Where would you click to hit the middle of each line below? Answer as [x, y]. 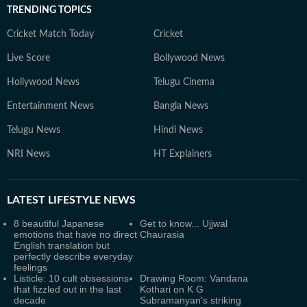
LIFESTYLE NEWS [90, 200]
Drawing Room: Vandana [194, 278]
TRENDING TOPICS [49, 10]
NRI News [28, 154]
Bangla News [181, 106]
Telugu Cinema [184, 82]
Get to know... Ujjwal [184, 223]
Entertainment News [50, 106]
